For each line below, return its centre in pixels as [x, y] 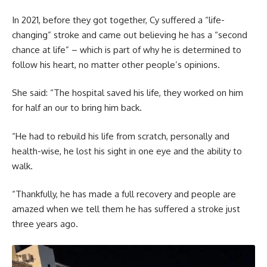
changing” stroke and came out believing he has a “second [130, 35]
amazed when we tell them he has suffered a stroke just [126, 209]
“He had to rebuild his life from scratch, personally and [121, 136]
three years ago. [45, 224]
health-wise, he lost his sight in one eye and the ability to [127, 151]
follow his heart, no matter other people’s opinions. [116, 64]
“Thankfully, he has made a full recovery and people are [124, 194]
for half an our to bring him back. [77, 108]
